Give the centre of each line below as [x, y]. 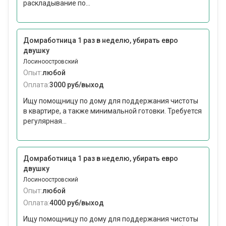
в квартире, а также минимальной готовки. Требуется [112, 111]
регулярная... [45, 121]
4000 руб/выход [77, 203]
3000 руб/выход [77, 85]
